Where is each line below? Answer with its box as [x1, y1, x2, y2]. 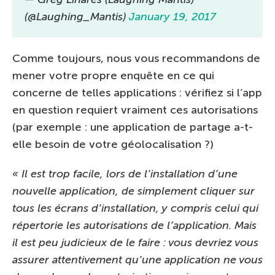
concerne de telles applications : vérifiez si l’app [12, 86, 262, 99]
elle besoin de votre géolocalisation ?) [12, 137, 214, 151]
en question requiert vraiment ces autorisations [12, 103, 258, 117]
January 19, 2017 [129, 10, 216, 23]
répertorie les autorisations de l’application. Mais [12, 219, 257, 232]
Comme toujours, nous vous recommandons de [12, 52, 260, 65]
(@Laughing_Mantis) [25, 10, 129, 23]
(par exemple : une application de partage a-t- [12, 120, 253, 134]
